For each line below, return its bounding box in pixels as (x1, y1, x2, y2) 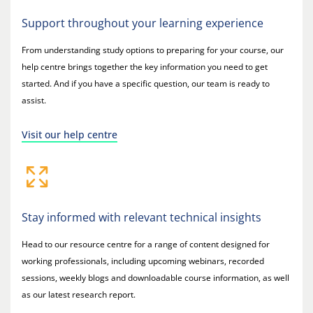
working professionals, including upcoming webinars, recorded (22, 255, 264, 268)
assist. (22, 94, 46, 107)
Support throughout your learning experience (22, 15, 263, 31)
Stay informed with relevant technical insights (22, 210, 261, 226)
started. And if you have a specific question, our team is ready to (22, 78, 270, 90)
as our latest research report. (22, 289, 136, 301)
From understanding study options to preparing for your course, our (22, 44, 284, 57)
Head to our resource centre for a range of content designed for (22, 238, 270, 251)
